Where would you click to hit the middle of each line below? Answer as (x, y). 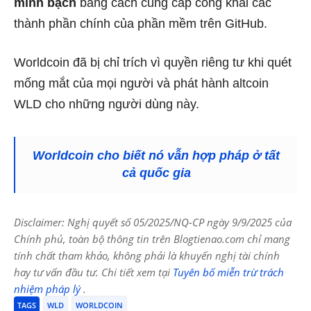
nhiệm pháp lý (49, 288)
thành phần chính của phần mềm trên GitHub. (141, 23)
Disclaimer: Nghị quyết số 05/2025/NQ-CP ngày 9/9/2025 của (153, 222)
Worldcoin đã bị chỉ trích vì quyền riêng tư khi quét (153, 62)
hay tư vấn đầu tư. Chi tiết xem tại (93, 272)
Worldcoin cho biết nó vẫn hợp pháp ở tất (156, 155)
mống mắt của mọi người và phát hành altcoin (141, 83)
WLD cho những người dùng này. (107, 104)
